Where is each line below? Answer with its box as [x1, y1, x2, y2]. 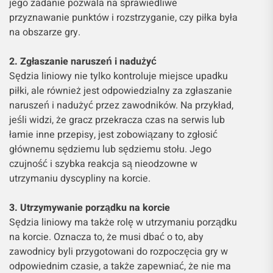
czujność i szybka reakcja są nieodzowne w [9, 156, 197, 171]
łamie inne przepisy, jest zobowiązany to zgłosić [9, 127, 218, 142]
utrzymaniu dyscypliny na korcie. [9, 171, 151, 186]
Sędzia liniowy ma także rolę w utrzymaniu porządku [9, 214, 237, 230]
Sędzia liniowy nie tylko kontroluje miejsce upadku [9, 68, 228, 83]
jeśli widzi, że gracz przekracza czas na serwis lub [9, 112, 225, 127]
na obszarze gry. [9, 24, 80, 40]
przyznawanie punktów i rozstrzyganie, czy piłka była [9, 10, 238, 25]
